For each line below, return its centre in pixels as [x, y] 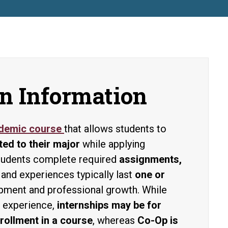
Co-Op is [158, 220]
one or [150, 175]
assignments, [150, 159]
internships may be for [109, 205]
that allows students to [115, 129]
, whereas [115, 220]
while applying [112, 144]
